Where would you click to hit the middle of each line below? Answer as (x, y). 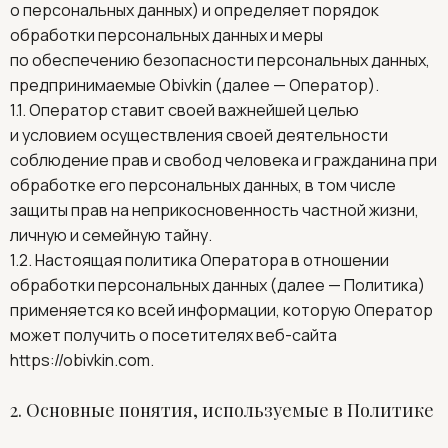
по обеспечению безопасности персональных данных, (220, 60)
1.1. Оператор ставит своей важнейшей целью (184, 110)
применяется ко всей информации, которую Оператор (221, 310)
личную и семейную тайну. (111, 235)
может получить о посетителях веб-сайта (175, 335)
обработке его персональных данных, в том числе (203, 185)
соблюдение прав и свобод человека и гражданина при (223, 160)
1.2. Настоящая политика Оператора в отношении (199, 260)
